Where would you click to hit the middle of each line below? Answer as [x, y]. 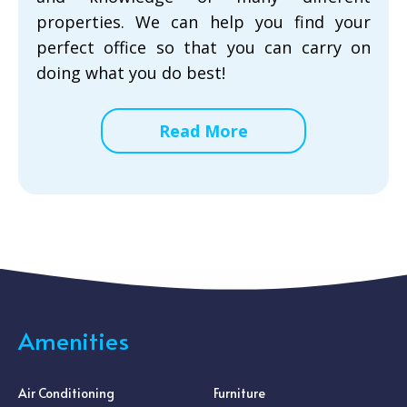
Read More [203, 131]
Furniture [239, 393]
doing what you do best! [131, 73]
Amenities [74, 340]
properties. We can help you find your [203, 22]
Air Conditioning [66, 393]
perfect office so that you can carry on [203, 47]
